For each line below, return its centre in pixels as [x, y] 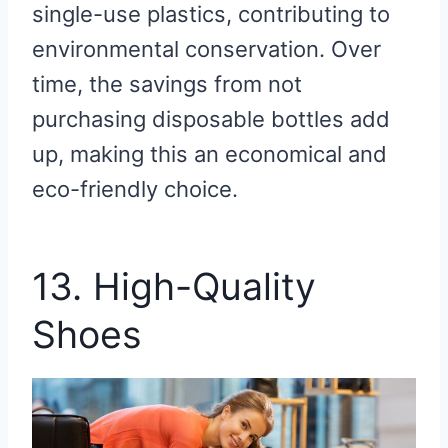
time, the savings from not [167, 84]
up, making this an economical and [209, 154]
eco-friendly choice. [135, 189]
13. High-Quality [174, 287]
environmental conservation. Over [206, 49]
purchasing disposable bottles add [211, 119]
